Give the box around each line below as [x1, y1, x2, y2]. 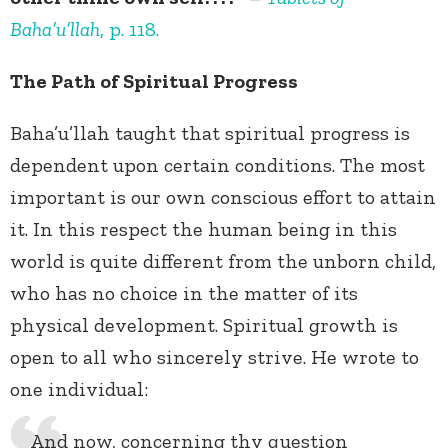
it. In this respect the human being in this [10, 217, 397, 242]
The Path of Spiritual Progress [10, 69, 298, 94]
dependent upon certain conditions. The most [10, 153, 425, 178]
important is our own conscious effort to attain [10, 185, 436, 210]
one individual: [10, 377, 148, 402]
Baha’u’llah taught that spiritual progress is [10, 121, 410, 146]
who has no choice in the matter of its [10, 281, 358, 306]
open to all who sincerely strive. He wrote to [10, 345, 419, 370]
